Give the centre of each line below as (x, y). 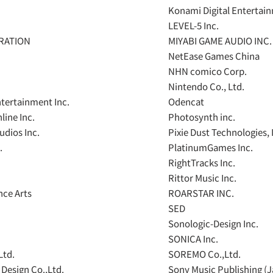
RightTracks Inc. (202, 162)
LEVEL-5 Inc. (193, 25)
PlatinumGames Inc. (211, 147)
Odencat (186, 101)
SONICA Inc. (193, 239)
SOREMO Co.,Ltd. (204, 254)
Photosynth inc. (202, 117)
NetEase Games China (214, 56)
